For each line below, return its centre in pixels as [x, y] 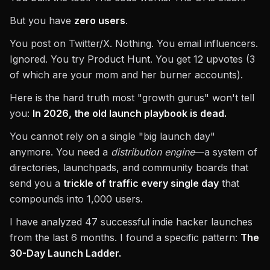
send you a [36, 183]
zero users [100, 20]
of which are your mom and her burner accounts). [126, 75]
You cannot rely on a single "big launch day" [112, 136]
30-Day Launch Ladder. [65, 253]
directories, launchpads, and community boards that [129, 168]
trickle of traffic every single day [141, 183]
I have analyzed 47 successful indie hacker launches [131, 222]
